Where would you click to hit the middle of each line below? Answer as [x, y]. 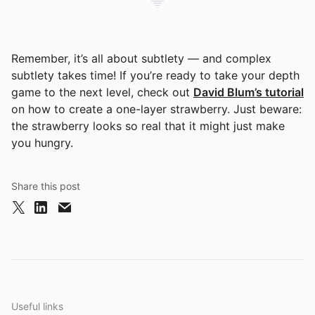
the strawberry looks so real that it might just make [148, 126]
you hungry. [42, 142]
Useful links [37, 306]
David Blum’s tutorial [249, 92]
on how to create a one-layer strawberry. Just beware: [156, 109]
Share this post [46, 186]
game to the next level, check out [102, 92]
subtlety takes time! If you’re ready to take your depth [155, 75]
